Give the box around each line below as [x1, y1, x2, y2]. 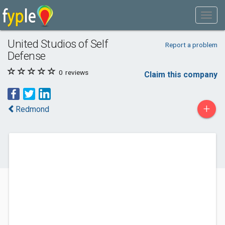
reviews [64, 68, 88, 76]
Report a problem [165, 41, 217, 49]
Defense [8, 49, 46, 62]
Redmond [16, 104, 49, 114]
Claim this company [144, 70, 217, 79]
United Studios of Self [8, 37, 108, 50]
